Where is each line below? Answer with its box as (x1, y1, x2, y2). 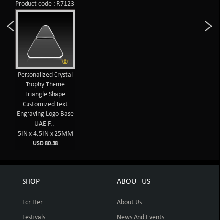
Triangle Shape (25, 91, 66, 99)
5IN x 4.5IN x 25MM (17, 130, 73, 138)
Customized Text (23, 101, 68, 109)
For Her (22, 199, 43, 207)
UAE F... (34, 120, 56, 128)
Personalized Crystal (18, 71, 73, 79)
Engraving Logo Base (17, 110, 74, 118)
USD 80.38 (32, 141, 58, 147)
